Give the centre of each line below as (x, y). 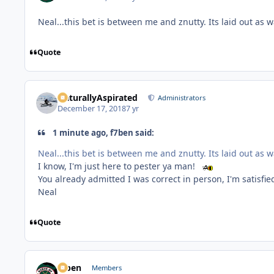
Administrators (182, 97)
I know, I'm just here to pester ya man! (118, 166)
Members (106, 267)
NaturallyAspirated (98, 97)
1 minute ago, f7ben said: (103, 132)
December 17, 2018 (92, 108)
